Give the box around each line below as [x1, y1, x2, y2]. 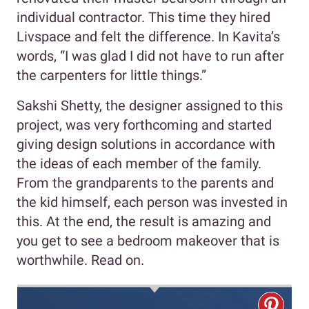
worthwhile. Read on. [17, 251, 144, 268]
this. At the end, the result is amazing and [17, 212, 271, 230]
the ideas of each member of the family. [17, 154, 261, 172]
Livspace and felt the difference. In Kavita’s [17, 28, 280, 45]
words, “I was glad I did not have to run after [17, 47, 284, 64]
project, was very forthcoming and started [17, 116, 272, 133]
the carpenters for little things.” [17, 66, 206, 83]
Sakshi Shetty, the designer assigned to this [17, 97, 283, 114]
